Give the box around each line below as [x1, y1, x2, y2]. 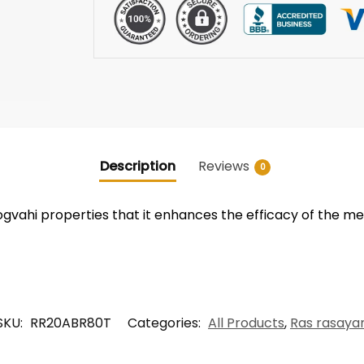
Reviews [198, 156, 249, 175]
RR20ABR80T [30, 314, 111, 333]
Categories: [128, 314, 204, 333]
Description [100, 156, 175, 175]
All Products [208, 314, 284, 333]
